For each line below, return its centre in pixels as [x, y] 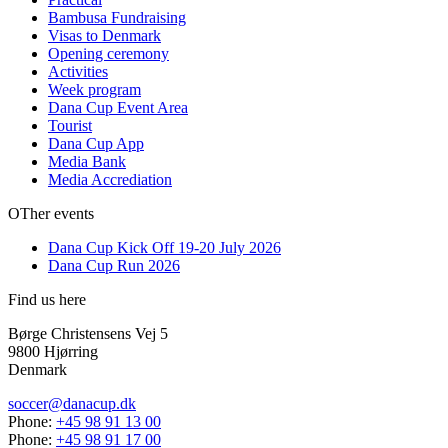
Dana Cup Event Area [118, 107]
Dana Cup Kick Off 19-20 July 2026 [164, 247]
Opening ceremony [108, 53]
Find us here [47, 299]
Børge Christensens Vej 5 [88, 333]
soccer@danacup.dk [72, 403]
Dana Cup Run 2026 [114, 265]
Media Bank [87, 161]
